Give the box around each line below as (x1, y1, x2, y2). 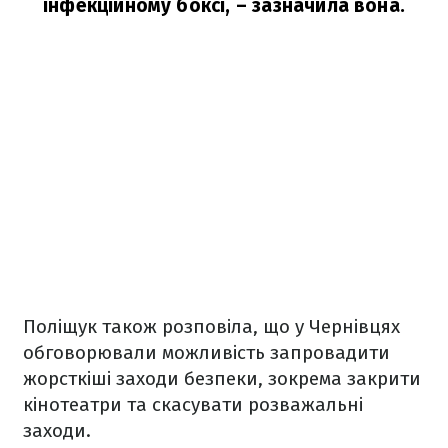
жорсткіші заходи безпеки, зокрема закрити (23, 367, 421, 390)
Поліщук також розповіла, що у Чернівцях (23, 315, 400, 338)
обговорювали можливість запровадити (23, 341, 390, 364)
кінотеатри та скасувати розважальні (23, 393, 363, 416)
